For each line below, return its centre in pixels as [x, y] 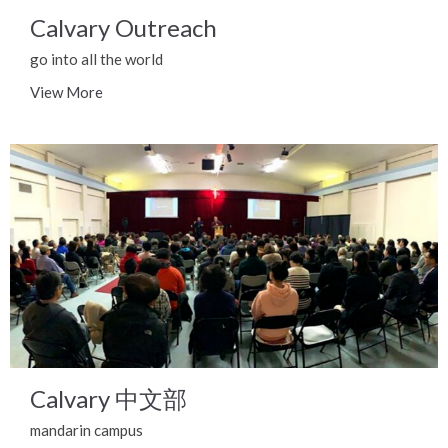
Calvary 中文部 [108, 398]
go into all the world [96, 59]
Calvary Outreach [123, 28]
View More [66, 92]
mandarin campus [86, 429]
